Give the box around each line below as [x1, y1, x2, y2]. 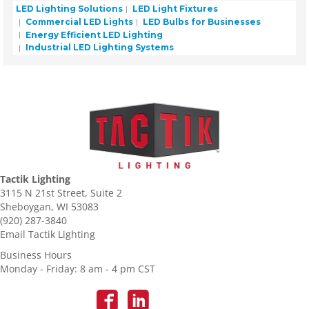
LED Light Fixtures [130, 3, 219, 14]
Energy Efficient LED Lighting [23, 29, 163, 40]
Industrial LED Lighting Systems [23, 42, 175, 53]
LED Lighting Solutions [16, 3, 123, 14]
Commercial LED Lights [23, 16, 134, 27]
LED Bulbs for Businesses [141, 16, 261, 27]
